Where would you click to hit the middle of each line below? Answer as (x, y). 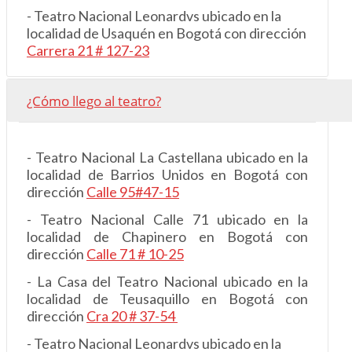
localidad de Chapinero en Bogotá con (168, 237)
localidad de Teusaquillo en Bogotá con (168, 299)
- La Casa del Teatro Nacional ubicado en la (168, 282)
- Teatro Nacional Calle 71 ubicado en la (168, 220)
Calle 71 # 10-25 (135, 254)
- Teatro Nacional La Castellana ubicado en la (168, 158)
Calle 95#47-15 (133, 192)
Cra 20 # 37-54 (132, 316)
